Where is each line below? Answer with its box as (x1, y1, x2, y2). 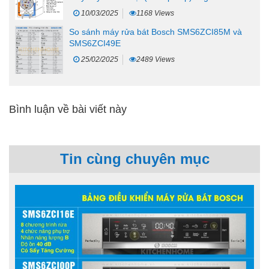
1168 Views (136, 9, 174, 18)
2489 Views (136, 55, 175, 64)
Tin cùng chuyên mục (59, 150, 210, 167)
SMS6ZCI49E (69, 38, 121, 48)
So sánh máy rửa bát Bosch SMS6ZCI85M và (69, 26, 242, 37)
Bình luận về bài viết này (9, 103, 127, 115)
